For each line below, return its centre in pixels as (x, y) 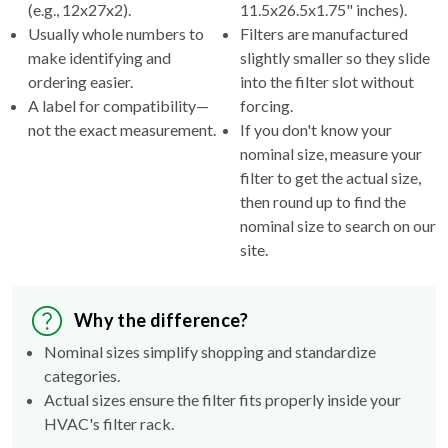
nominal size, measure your (331, 153)
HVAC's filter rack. (109, 423)
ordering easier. (80, 81)
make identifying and (99, 57)
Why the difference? (161, 320)
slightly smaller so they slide (335, 57)
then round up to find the (323, 201)
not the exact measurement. (122, 129)
